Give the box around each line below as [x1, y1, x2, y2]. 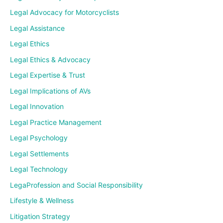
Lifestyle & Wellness [10, 196, 74, 205]
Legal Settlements [10, 149, 69, 158]
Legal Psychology [10, 133, 68, 142]
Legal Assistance [10, 23, 65, 32]
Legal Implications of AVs [10, 86, 91, 95]
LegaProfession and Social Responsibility [10, 180, 143, 189]
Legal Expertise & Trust [10, 71, 85, 80]
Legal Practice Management [10, 117, 102, 126]
